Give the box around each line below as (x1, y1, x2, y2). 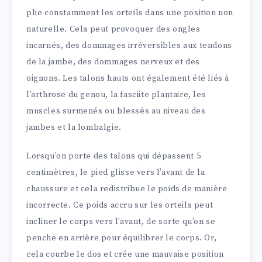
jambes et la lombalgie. (26, 122, 122, 133)
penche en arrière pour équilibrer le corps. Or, (26, 232, 217, 243)
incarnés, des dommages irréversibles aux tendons (26, 40, 232, 51)
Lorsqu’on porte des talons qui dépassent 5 (26, 150, 201, 161)
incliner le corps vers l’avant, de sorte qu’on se (26, 216, 216, 227)
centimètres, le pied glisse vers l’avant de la (26, 167, 205, 178)
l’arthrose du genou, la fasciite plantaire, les (26, 89, 206, 101)
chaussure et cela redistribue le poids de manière (26, 183, 227, 194)
